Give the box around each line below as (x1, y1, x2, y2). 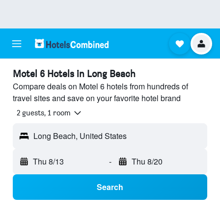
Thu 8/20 (131, 156, 163, 167)
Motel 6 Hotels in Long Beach (13, 68, 136, 80)
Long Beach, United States (33, 130, 127, 142)
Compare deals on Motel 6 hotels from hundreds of (13, 81, 188, 92)
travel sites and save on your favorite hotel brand (13, 92, 181, 104)
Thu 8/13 (33, 156, 64, 167)
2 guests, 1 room (17, 108, 71, 118)
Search (97, 181, 123, 193)
